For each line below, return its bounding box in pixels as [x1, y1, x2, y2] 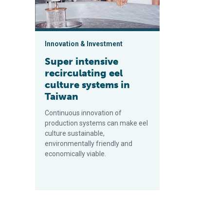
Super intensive [45, 55, 118, 67]
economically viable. [45, 150, 106, 158]
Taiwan [45, 91, 78, 102]
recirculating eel [45, 67, 123, 79]
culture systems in [45, 79, 130, 91]
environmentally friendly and [45, 140, 132, 147]
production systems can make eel [45, 119, 148, 127]
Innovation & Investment [45, 40, 123, 48]
